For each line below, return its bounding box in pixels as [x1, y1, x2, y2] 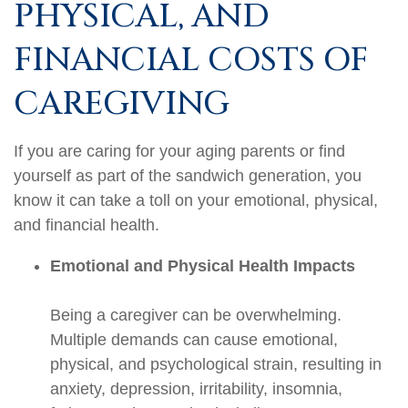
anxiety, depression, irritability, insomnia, [50, 380, 342, 399]
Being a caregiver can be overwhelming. [50, 306, 342, 325]
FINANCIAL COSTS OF [14, 38, 368, 83]
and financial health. [14, 216, 159, 235]
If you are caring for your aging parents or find [14, 142, 345, 161]
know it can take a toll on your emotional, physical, [14, 191, 378, 210]
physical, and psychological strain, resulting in [50, 355, 382, 374]
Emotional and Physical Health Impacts [50, 257, 355, 276]
